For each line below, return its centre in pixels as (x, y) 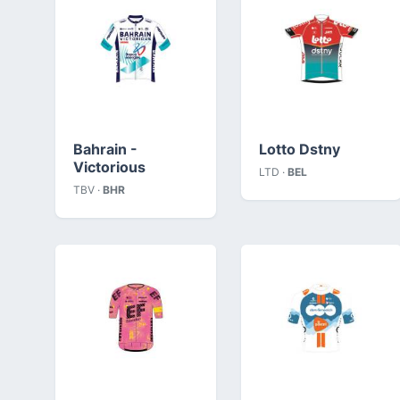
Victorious (109, 167)
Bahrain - (105, 149)
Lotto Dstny (300, 149)
